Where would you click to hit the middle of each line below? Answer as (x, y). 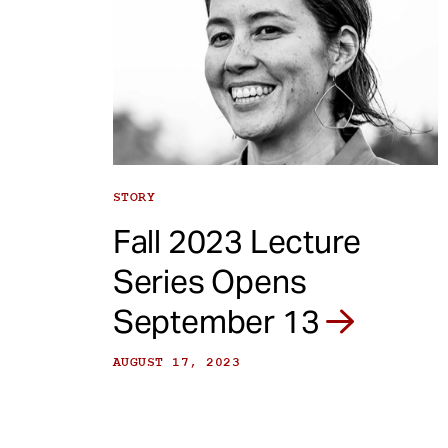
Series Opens (209, 282)
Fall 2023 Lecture (236, 242)
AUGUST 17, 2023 (176, 362)
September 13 (219, 322)
